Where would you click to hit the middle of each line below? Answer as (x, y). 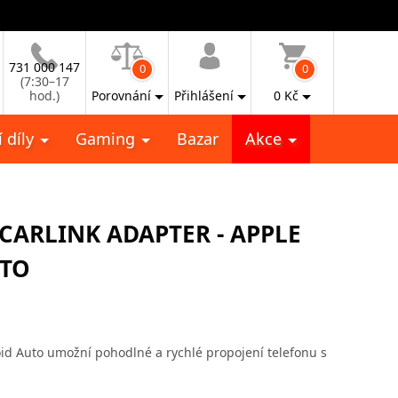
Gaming (107, 139)
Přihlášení (203, 96)
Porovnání (121, 96)
